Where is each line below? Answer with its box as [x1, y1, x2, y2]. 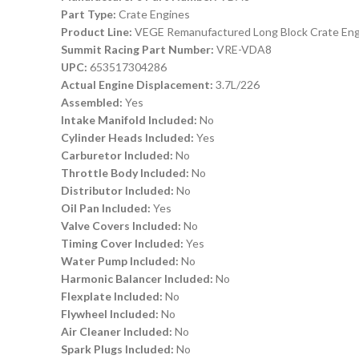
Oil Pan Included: [61, 201, 153, 215]
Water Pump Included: [61, 254, 181, 268]
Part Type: [61, 7, 119, 21]
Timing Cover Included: [61, 236, 186, 250]
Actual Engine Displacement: [61, 78, 216, 91]
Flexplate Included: [61, 289, 165, 303]
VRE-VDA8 [216, 42, 272, 56]
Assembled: [61, 95, 125, 109]
